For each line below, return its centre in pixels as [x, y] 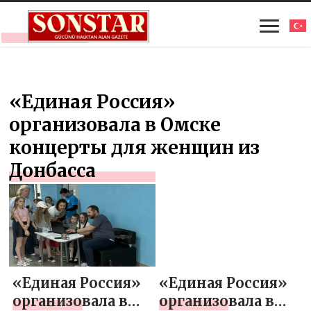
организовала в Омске [115, 125]
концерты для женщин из [135, 148]
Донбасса [53, 170]
